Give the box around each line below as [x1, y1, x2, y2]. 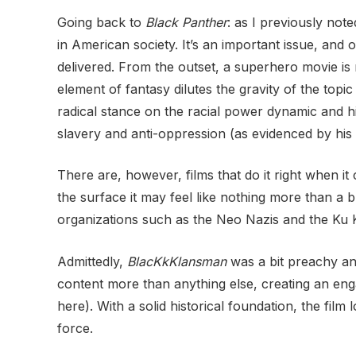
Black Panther [145, 14, 227, 30]
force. [57, 319, 93, 336]
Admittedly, [57, 253, 127, 269]
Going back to [57, 14, 145, 30]
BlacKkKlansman [127, 253, 226, 269]
